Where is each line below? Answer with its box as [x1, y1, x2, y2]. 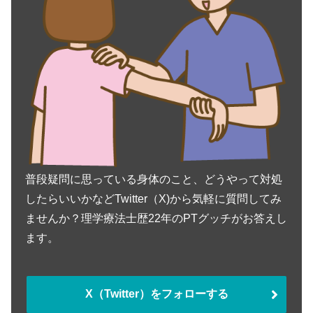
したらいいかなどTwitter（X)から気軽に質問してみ [25, 192, 282, 205]
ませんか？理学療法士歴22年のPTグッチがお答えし [25, 212, 287, 224]
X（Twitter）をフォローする [85, 288, 228, 300]
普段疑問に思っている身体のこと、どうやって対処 [25, 173, 282, 185]
